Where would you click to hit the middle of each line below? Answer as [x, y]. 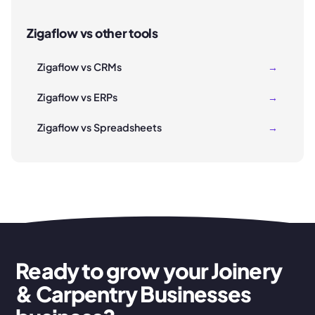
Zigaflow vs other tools [92, 33]
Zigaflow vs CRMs [79, 67]
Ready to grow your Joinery [149, 270]
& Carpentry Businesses [134, 293]
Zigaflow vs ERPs [77, 97]
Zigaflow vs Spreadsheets [99, 128]
